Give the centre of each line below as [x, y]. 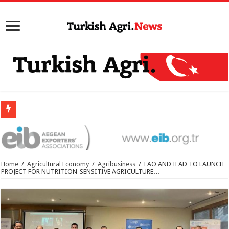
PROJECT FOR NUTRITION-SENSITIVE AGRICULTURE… [81, 171]
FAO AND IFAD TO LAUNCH [184, 164]
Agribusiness [117, 164]
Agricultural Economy [58, 164]
